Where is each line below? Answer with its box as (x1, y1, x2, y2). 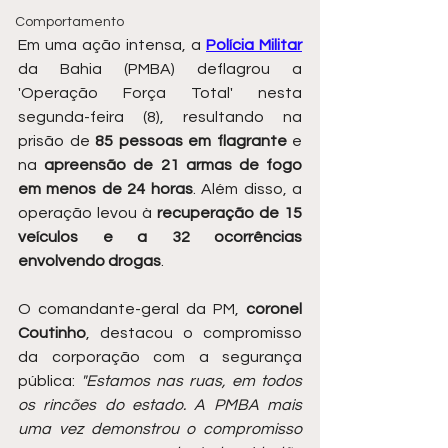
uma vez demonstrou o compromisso (18, 420, 302, 437)
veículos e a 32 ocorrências (18, 228, 302, 245)
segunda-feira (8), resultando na (18, 108, 302, 125)
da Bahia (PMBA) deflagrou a (18, 60, 302, 77)
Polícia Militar (206, 36, 302, 53)
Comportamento (15, 15, 124, 29)
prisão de (18, 132, 95, 149)
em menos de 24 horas (18, 180, 193, 197)
